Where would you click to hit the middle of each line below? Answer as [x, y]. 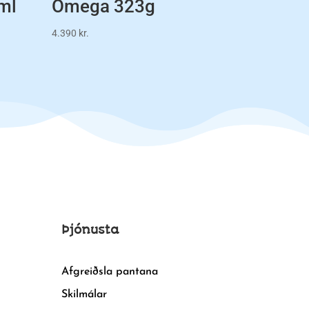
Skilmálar [84, 295]
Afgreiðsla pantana [110, 272]
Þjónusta [90, 230]
